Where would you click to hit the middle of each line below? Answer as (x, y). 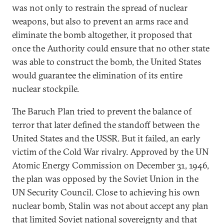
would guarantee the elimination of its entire (97, 75)
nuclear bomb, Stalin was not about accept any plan (110, 206)
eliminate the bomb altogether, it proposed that (102, 35)
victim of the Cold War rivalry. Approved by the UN (110, 152)
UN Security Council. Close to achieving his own (106, 192)
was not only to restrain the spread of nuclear (100, 8)
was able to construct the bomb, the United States (107, 62)
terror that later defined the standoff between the (106, 125)
